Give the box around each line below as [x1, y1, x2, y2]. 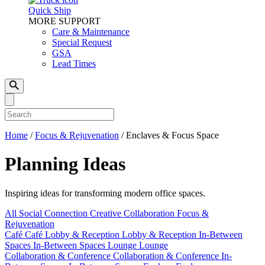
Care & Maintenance [52, 27, 130, 37]
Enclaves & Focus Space [126, 130, 219, 140]
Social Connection [19, 208, 90, 218]
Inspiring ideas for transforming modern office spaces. [5, 188, 205, 198]
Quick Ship [28, 5, 71, 15]
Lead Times [52, 59, 96, 69]
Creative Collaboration [90, 208, 177, 218]
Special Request [52, 37, 112, 47]
